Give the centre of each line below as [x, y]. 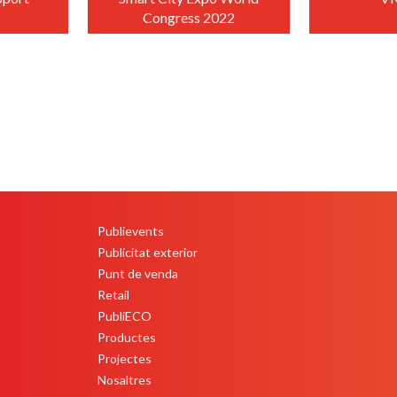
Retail [114, 295]
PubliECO [125, 316]
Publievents [131, 231]
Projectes [125, 358]
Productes [127, 337]
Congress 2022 [188, 18]
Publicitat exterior [148, 252]
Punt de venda [138, 273]
